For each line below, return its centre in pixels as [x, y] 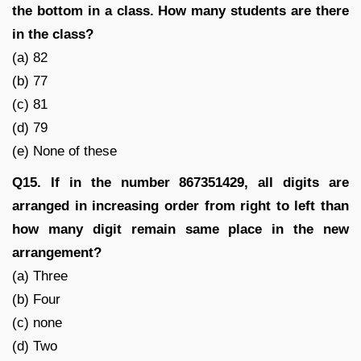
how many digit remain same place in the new [180, 229]
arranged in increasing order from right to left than [180, 205]
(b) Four [36, 299]
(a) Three [40, 276]
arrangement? [57, 252]
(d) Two [35, 346]
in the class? [53, 34]
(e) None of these [64, 151]
